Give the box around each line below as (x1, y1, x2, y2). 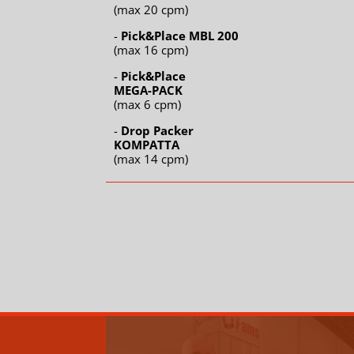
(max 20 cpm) (114, 2, 189, 18)
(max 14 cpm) (114, 151, 189, 168)
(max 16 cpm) (114, 42, 189, 58)
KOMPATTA (114, 137, 180, 153)
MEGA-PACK (114, 82, 183, 99)
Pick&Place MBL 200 (121, 28, 239, 44)
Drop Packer (121, 122, 194, 139)
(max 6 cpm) (114, 96, 182, 113)
